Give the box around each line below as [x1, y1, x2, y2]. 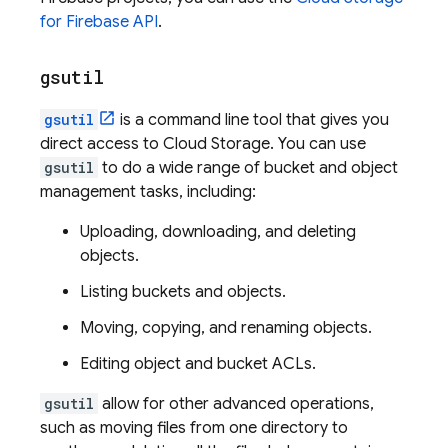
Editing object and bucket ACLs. [80, 354, 316, 374]
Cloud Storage [163, 134, 270, 154]
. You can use [270, 134, 366, 154]
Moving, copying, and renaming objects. [80, 318, 372, 338]
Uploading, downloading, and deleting [80, 222, 356, 242]
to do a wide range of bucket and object [98, 158, 398, 178]
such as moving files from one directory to [40, 418, 348, 438]
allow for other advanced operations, [98, 394, 374, 414]
